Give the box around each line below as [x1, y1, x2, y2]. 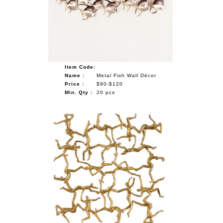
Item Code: [64, 64, 96, 70]
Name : [64, 72, 85, 78]
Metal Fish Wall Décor [96, 72, 156, 78]
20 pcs [96, 89, 115, 95]
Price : [64, 81, 84, 87]
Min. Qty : [64, 89, 93, 95]
